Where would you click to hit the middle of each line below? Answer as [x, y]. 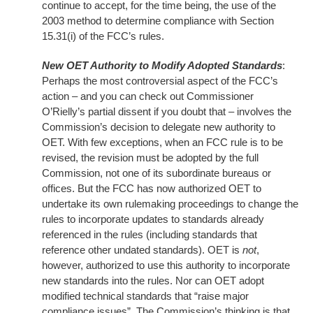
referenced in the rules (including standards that [150, 234]
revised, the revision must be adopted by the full [150, 158]
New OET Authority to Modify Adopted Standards [162, 65]
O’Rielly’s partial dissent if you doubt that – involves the [167, 111]
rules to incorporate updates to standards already [153, 219]
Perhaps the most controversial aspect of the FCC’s [160, 81]
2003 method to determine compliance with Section [158, 21]
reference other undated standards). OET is [142, 250]
